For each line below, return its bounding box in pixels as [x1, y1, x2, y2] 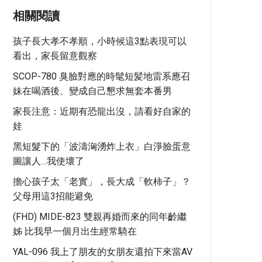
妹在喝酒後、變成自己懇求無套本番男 [13, 85, 172, 96]
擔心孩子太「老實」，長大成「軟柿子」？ [13, 176, 191, 187]
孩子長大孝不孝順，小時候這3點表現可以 [13, 36, 187, 47]
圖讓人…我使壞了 [13, 156, 84, 167]
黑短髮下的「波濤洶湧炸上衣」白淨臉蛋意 [13, 141, 191, 152]
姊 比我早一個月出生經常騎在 [13, 226, 137, 237]
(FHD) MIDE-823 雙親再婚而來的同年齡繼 [13, 211, 187, 222]
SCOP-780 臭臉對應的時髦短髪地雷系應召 [13, 71, 190, 82]
